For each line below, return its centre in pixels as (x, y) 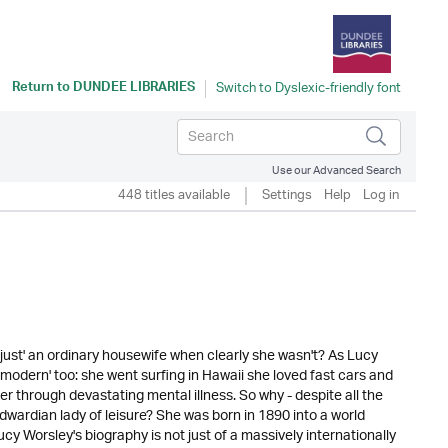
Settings (287, 195)
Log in (381, 195)
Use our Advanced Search (336, 170)
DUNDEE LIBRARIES (134, 89)
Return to (42, 89)
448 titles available (174, 195)
